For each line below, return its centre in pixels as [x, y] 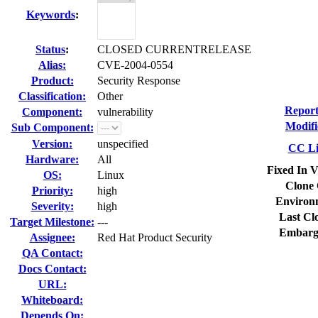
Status [50, 49]
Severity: [52, 206]
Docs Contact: [52, 269]
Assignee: [52, 237]
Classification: [52, 96]
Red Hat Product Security [155, 237]
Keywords [50, 15]
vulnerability [125, 112]
